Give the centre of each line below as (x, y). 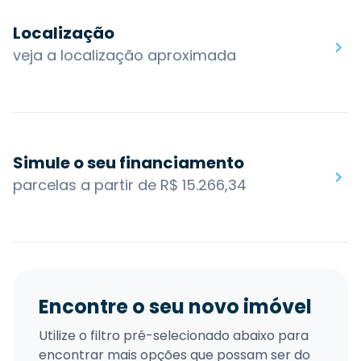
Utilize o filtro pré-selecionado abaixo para (174, 335)
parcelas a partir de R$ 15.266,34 (130, 185)
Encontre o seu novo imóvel (175, 306)
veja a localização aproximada (124, 55)
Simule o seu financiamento (129, 162)
